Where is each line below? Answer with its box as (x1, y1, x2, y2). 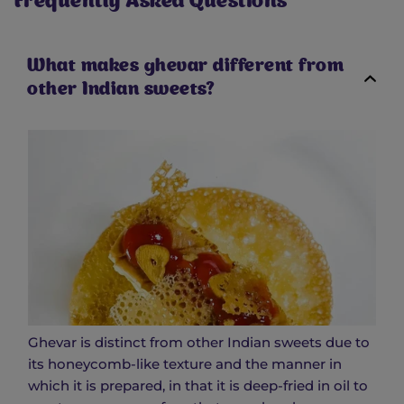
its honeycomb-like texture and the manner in (28, 354, 342, 372)
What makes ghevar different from (27, 58, 344, 77)
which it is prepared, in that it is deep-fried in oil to (28, 376, 368, 394)
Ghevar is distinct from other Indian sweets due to (28, 333, 370, 351)
